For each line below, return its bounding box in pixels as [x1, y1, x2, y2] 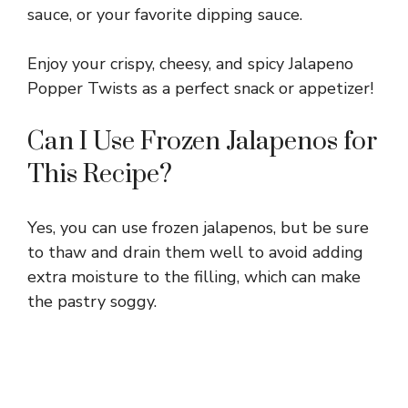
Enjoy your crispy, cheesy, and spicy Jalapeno [27, 52, 353, 75]
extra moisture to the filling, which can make [27, 265, 361, 288]
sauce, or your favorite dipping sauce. [27, 3, 302, 25]
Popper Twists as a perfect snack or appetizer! [27, 76, 373, 99]
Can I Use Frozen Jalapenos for [27, 125, 377, 158]
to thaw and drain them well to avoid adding [27, 240, 363, 263]
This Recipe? [27, 158, 172, 190]
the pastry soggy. [27, 290, 157, 312]
